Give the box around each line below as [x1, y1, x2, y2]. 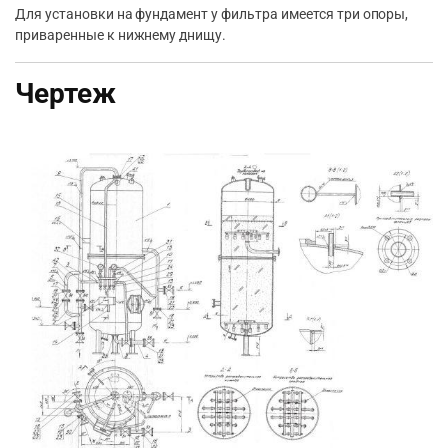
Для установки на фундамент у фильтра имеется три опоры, [15, 6, 409, 23]
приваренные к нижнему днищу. [15, 27, 227, 44]
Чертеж [15, 77, 116, 111]
